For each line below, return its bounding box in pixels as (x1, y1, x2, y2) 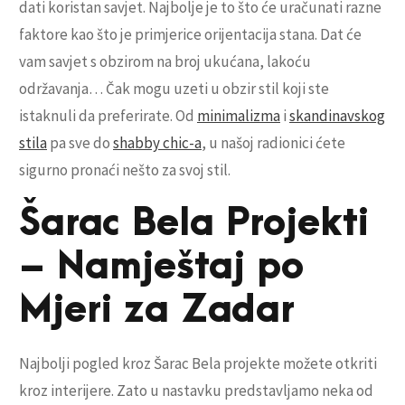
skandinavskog (289, 106, 385, 127)
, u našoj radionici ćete (202, 133, 345, 154)
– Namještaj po (19, 246, 304, 288)
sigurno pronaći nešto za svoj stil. (19, 160, 231, 181)
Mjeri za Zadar (19, 289, 295, 332)
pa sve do (47, 133, 113, 154)
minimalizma (197, 106, 280, 127)
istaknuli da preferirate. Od (19, 106, 197, 127)
